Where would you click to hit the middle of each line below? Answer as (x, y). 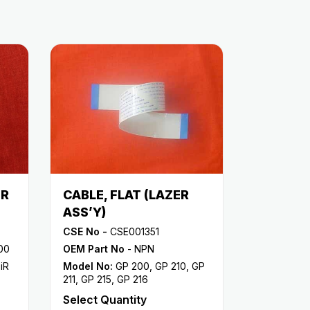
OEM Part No (94, 248)
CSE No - (85, 231)
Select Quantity (105, 299)
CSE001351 (133, 231)
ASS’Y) (84, 212)
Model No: (88, 266)
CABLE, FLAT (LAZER (126, 194)
